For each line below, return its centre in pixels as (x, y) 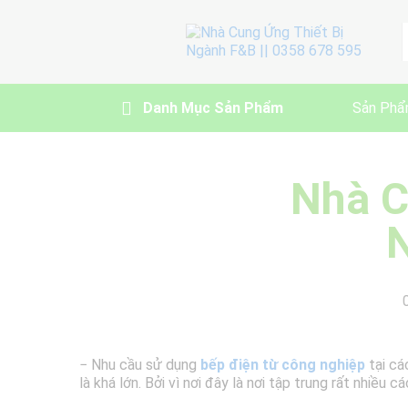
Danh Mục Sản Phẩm (213, 108)
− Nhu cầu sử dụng (140, 365)
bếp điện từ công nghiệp (283, 365)
